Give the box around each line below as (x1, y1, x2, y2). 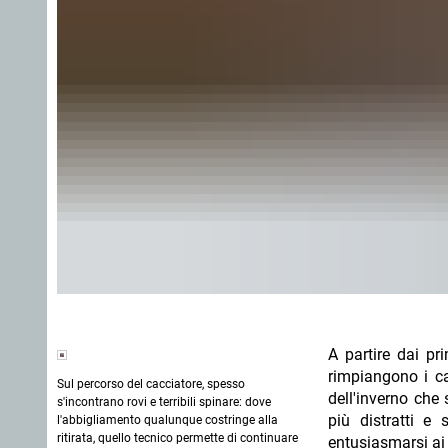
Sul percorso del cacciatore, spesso (57, 377, 245, 391)
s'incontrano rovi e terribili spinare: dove (57, 395, 271, 409)
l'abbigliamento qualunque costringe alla (57, 413, 278, 427)
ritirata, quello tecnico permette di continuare (57, 431, 298, 445)
